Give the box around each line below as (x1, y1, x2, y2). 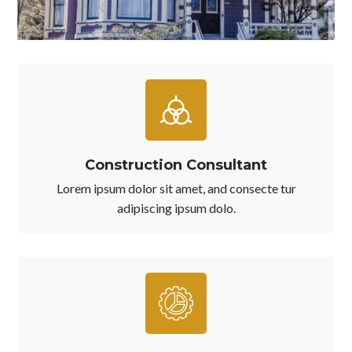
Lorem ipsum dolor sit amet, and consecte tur (56, 181, 296, 196)
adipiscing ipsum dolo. (116, 200, 236, 216)
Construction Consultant (85, 156, 267, 174)
